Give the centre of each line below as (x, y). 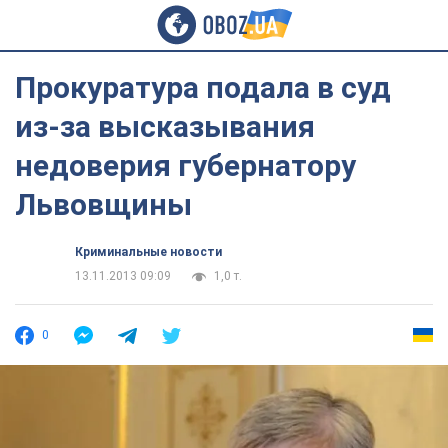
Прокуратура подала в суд (203, 87)
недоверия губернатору (185, 165)
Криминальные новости (148, 252)
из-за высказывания (165, 126)
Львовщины (103, 204)
